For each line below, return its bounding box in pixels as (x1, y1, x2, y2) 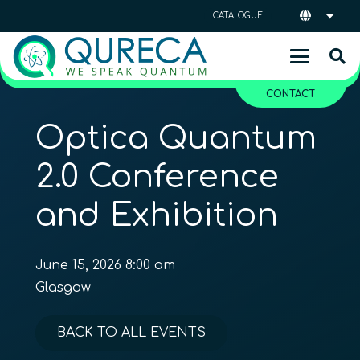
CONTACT (266, 88, 316, 100)
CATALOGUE (213, 11, 264, 20)
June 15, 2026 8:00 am (35, 258, 175, 272)
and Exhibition (35, 198, 278, 233)
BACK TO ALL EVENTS (57, 325, 207, 340)
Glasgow (35, 280, 91, 295)
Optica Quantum (35, 121, 317, 156)
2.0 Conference (35, 159, 279, 194)
